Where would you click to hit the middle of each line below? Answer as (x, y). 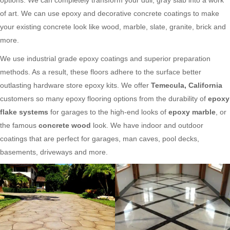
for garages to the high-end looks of (108, 112)
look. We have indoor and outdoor (147, 125)
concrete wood (65, 125)
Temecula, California (187, 85)
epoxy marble (192, 112)
